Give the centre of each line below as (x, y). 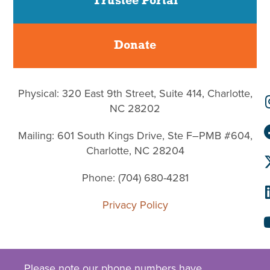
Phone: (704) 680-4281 (135, 178)
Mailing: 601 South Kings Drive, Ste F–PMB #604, (135, 136)
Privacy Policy (135, 205)
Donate (135, 46)
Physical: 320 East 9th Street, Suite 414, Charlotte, (135, 94)
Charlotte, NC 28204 (135, 151)
